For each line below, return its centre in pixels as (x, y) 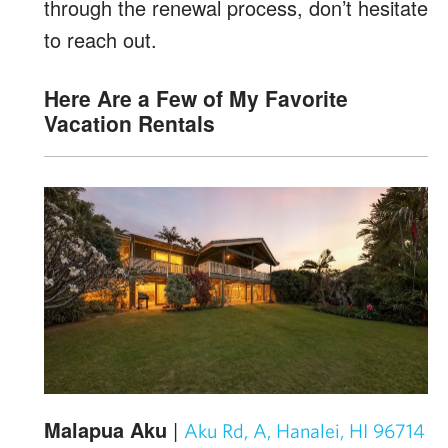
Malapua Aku (105, 430)
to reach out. (100, 39)
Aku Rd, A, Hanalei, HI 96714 (304, 431)
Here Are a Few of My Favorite (196, 98)
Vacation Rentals (129, 123)
